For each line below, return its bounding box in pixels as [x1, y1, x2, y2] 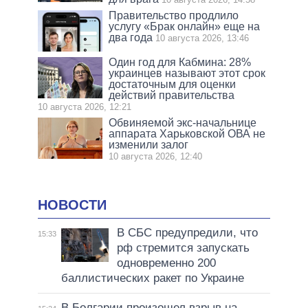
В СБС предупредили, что [116, 226, 258, 240]
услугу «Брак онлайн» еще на [109, 20, 261, 32]
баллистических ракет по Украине [60, 272, 244, 285]
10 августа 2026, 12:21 [38, 101, 131, 112]
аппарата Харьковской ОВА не [109, 127, 266, 140]
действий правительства [109, 89, 235, 101]
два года [109, 31, 153, 43]
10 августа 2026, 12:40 [109, 151, 203, 162]
